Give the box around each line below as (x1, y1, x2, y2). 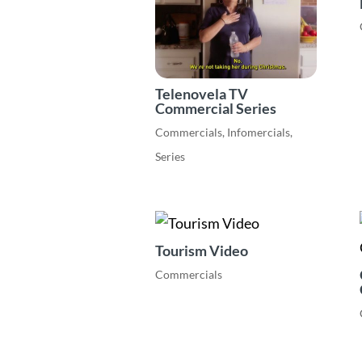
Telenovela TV (155, 85, 248, 103)
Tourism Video (155, 242, 248, 260)
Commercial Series (155, 99, 276, 118)
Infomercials (227, 124, 290, 139)
